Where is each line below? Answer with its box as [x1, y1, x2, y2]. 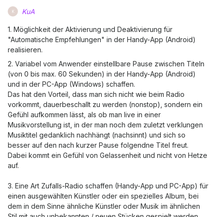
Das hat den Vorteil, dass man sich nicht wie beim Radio [8, 90, 185, 98]
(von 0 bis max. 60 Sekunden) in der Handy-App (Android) [8, 70, 196, 78]
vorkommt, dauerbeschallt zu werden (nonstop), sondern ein [8, 100, 202, 108]
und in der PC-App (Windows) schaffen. [8, 80, 135, 88]
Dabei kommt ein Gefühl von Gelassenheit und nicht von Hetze [8, 151, 207, 159]
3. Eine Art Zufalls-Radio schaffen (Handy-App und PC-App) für [8, 182, 208, 190]
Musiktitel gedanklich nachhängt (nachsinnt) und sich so [8, 131, 186, 139]
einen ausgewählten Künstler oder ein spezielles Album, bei [8, 192, 199, 200]
